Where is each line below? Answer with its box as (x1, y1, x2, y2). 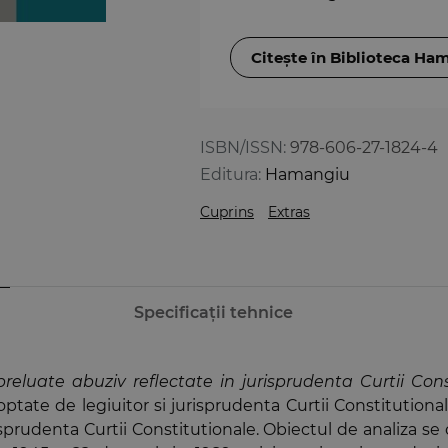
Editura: (200, 164, 261, 184)
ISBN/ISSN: (200, 137, 286, 157)
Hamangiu (265, 164, 350, 184)
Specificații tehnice (133, 302, 293, 322)
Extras (268, 202, 310, 221)
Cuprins (200, 202, 254, 221)
